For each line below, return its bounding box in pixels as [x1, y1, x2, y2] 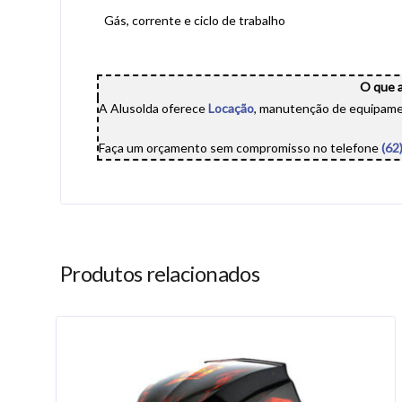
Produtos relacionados [60, 260, 259, 286]
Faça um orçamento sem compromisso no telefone [99, 140, 381, 155]
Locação [208, 100, 254, 116]
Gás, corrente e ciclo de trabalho [104, 13, 285, 28]
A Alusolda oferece [99, 100, 208, 116]
